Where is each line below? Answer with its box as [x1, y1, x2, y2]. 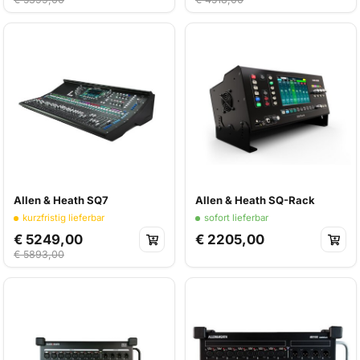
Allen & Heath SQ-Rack [195, 194, 315, 207]
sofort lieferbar [203, 212, 268, 223]
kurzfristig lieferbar [22, 212, 104, 223]
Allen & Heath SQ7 [14, 194, 108, 207]
